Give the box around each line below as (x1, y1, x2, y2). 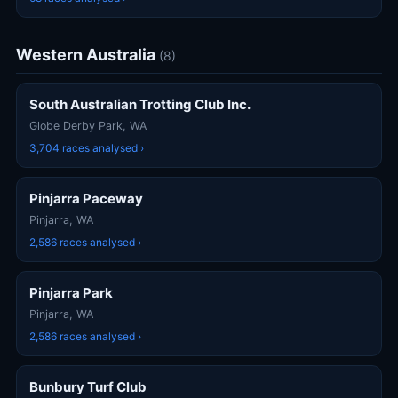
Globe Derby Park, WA (29, 119, 147, 132)
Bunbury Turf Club (29, 378, 147, 395)
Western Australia (16, 45, 159, 64)
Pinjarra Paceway (29, 190, 143, 207)
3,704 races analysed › (29, 141, 144, 155)
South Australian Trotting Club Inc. (29, 96, 251, 113)
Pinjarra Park (29, 284, 113, 301)
